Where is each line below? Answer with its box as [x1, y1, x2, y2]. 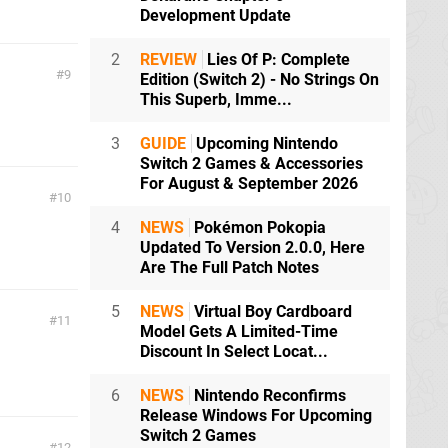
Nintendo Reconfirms [190, 386, 346, 406]
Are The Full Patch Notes [140, 258, 319, 278]
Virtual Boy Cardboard [190, 302, 352, 322]
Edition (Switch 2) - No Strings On [140, 70, 379, 90]
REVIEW [140, 50, 197, 70]
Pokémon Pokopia [190, 218, 326, 238]
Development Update [140, 6, 291, 26]
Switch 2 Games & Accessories [140, 154, 363, 174]
